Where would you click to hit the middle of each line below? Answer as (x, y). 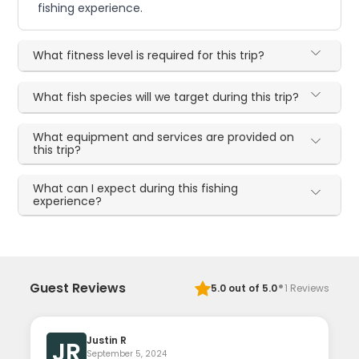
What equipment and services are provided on (164, 137)
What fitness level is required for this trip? (149, 55)
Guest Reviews (78, 288)
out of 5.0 (251, 288)
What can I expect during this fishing (136, 188)
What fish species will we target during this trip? (166, 97)
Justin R (107, 340)
